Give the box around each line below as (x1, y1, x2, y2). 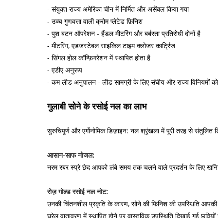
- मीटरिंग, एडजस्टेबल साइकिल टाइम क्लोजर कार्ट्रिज (47, 40, 175, 50)
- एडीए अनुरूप (47, 65, 82, 74)
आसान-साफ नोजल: (47, 150, 94, 160)
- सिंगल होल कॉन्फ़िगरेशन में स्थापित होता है (47, 53, 150, 62)
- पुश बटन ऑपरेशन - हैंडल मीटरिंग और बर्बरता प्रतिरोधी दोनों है (47, 28, 200, 38)
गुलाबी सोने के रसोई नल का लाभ (47, 100, 146, 112)
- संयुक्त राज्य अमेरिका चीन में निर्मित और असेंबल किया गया (47, 4, 189, 14)
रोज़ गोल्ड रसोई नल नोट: (47, 186, 108, 196)
